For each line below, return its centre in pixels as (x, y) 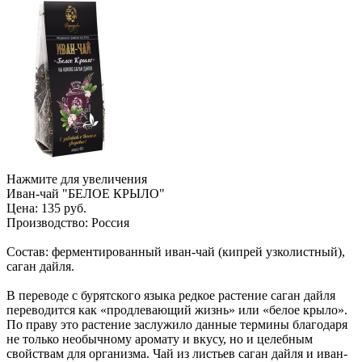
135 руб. (64, 208)
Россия (109, 222)
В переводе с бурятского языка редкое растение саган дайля (171, 295)
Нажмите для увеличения (77, 179)
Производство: (47, 222)
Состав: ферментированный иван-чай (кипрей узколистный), (176, 251)
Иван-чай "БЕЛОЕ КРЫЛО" (86, 193)
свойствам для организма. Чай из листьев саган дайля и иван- (177, 353)
